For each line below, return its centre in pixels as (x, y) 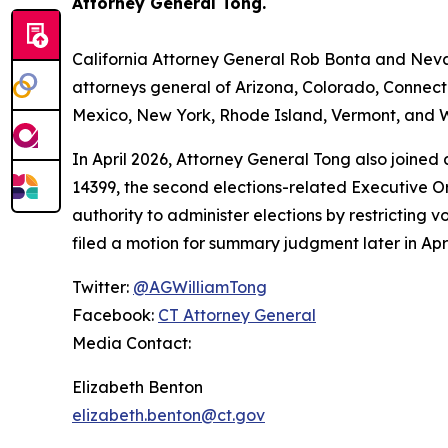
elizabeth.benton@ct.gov (168, 415)
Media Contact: (131, 343)
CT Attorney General (237, 315)
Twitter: (102, 287)
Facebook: (115, 315)
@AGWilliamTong (200, 287)
